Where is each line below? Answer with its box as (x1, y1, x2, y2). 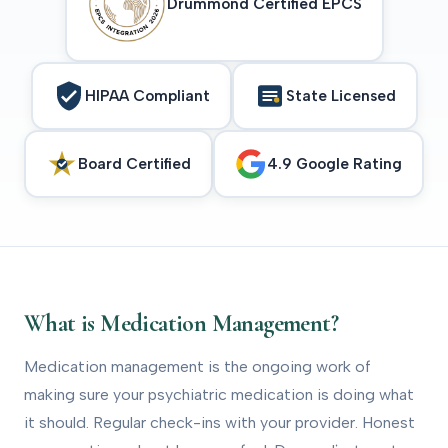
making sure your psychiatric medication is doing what (24, 384, 414, 404)
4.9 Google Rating (267, 154, 402, 173)
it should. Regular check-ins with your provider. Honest (24, 412, 415, 432)
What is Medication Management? (24, 308, 338, 338)
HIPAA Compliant (84, 86, 210, 105)
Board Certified (78, 154, 191, 173)
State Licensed (285, 86, 396, 105)
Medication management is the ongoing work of (24, 356, 371, 376)
